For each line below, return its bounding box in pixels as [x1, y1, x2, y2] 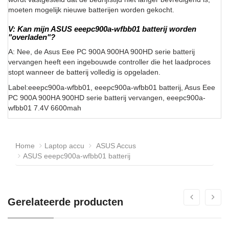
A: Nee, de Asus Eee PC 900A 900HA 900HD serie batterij [8, 48, 195, 56]
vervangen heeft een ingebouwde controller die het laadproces [8, 58, 211, 66]
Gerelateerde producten [8, 196, 123, 208]
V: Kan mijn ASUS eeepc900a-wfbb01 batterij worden [8, 25, 196, 34]
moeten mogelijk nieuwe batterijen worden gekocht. [8, 6, 174, 14]
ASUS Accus [94, 142, 136, 150]
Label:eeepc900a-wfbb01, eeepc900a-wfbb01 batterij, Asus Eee [8, 83, 215, 92]
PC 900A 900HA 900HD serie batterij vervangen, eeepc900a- [8, 94, 205, 102]
